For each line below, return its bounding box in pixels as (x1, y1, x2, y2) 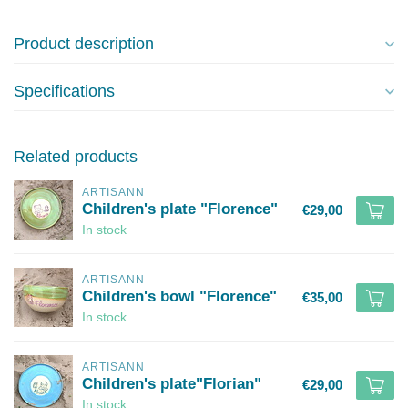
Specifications (14, 82, 115, 100)
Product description (14, 35, 154, 53)
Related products (14, 148, 138, 166)
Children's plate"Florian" (82, 375, 261, 392)
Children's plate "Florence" (82, 200, 278, 217)
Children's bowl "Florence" (82, 288, 277, 304)
